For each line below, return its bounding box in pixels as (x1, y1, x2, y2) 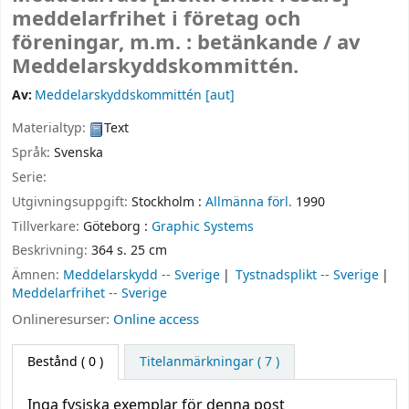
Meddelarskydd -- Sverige (63, 266, 220, 286)
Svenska (54, 143, 103, 163)
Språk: (12, 143, 54, 163)
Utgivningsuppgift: (12, 192, 131, 212)
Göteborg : (83, 216, 148, 236)
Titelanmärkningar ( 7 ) (139, 351, 279, 372)
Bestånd (27, 351, 78, 372)
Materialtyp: (12, 119, 89, 139)
